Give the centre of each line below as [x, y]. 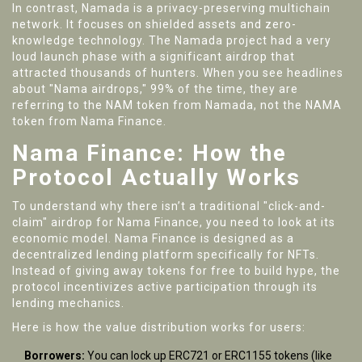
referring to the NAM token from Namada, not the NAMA [177, 105]
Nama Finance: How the [149, 154]
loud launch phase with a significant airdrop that [154, 57]
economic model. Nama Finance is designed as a [153, 239]
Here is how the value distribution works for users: [159, 328]
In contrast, [47, 8]
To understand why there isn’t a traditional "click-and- [169, 206]
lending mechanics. [68, 303]
